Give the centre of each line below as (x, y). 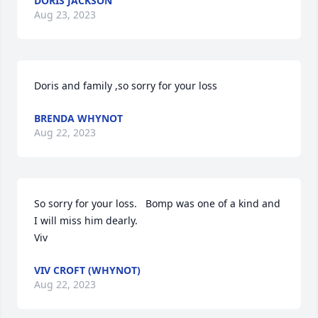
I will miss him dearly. (90, 220)
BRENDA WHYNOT (78, 118)
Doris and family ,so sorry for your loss (126, 86)
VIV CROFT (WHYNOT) (87, 270)
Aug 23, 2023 (65, 15)
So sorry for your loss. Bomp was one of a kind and (157, 203)
